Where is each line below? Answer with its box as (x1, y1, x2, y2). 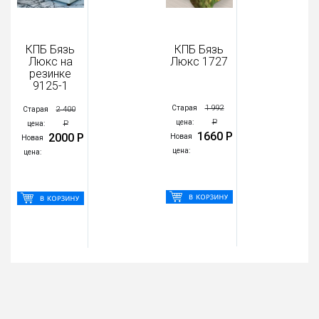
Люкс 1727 (170, 54, 229, 68)
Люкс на (28, 54, 73, 68)
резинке (29, 66, 72, 80)
